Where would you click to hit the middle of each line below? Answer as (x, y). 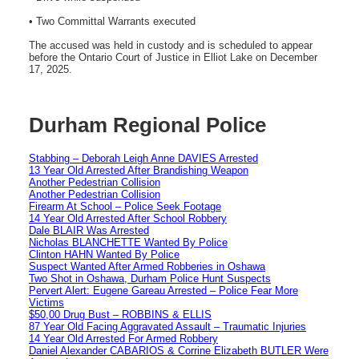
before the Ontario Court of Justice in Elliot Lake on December (173, 57)
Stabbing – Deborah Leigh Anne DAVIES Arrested (143, 158)
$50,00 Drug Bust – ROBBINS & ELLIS (120, 314)
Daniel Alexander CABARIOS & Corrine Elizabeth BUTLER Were (179, 350)
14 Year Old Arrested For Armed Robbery (123, 338)
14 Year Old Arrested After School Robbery (128, 218)
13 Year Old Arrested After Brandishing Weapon (139, 170)
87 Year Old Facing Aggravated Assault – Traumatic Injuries (167, 326)
